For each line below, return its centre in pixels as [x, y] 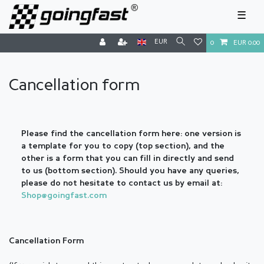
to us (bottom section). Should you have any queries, [130, 171]
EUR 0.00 [247, 43]
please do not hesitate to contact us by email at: [122, 183]
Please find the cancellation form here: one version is [131, 134]
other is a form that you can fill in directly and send [128, 159]
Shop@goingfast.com [64, 196]
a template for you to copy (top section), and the [123, 146]
